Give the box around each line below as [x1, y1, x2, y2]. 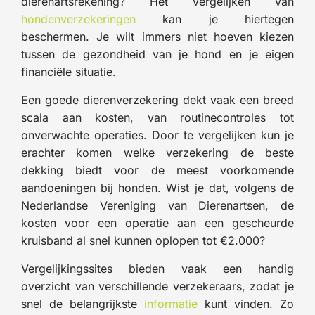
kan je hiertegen [136, 11, 294, 26]
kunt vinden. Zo [198, 296, 294, 311]
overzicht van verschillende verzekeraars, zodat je [21, 278, 294, 293]
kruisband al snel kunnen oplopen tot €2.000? [21, 233, 265, 247]
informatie [144, 296, 198, 311]
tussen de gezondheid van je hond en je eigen [21, 46, 294, 61]
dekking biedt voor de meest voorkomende [21, 162, 294, 177]
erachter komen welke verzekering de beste [21, 145, 294, 160]
